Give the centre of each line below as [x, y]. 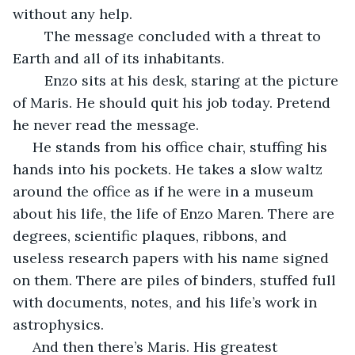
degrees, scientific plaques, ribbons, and [152, 235]
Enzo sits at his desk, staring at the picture [36, 80]
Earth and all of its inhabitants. [118, 58]
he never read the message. [106, 124]
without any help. [73, 13]
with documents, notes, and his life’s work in [167, 302]
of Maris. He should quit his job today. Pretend [174, 102]
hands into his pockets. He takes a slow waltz [170, 169]
